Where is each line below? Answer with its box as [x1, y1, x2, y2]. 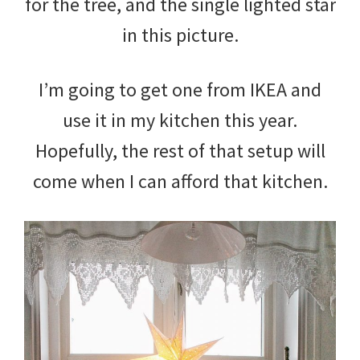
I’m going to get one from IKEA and [39, 76, 321, 102]
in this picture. [121, 22, 239, 47]
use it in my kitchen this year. [63, 107, 297, 133]
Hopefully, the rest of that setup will [35, 137, 325, 163]
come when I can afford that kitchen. [32, 168, 328, 194]
